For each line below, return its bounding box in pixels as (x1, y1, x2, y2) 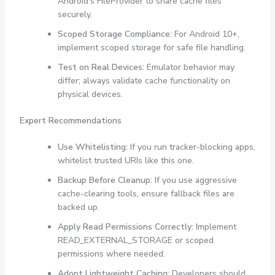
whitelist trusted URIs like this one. (57, 155, 194, 167)
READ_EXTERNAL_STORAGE (57, 234, 172, 247)
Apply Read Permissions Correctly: (57, 221, 193, 233)
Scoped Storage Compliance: (57, 28, 172, 41)
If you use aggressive (152, 174, 237, 187)
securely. (57, 9, 92, 21)
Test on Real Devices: (57, 61, 144, 74)
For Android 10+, (171, 28, 239, 41)
